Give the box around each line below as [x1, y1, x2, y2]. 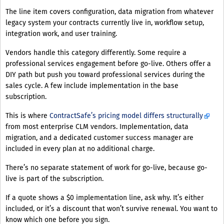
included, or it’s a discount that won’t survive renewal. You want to [5, 204, 217, 213]
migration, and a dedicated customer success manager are [5, 133, 193, 142]
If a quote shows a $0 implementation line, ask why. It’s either [5, 193, 203, 202]
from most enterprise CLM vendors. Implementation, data [5, 122, 188, 131]
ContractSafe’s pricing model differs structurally [47, 111, 203, 120]
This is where [5, 111, 47, 120]
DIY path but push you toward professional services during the [5, 70, 205, 79]
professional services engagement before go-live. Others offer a [5, 59, 211, 68]
